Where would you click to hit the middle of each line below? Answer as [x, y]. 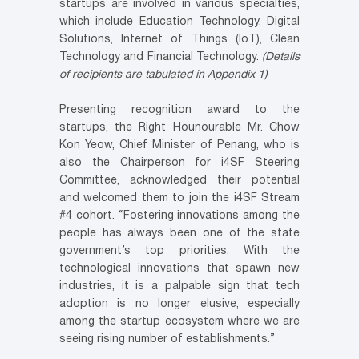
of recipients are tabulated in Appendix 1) [163, 75]
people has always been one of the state [179, 233]
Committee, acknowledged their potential [179, 180]
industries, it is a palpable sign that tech [179, 286]
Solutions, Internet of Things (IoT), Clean [179, 39]
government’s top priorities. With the [179, 251]
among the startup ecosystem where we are [179, 321]
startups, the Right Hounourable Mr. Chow [179, 127]
